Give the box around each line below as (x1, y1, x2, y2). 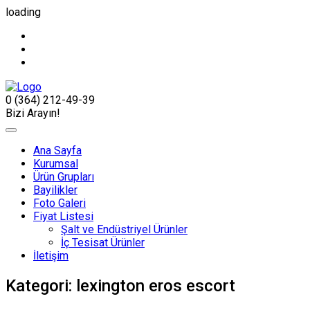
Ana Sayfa (33, 144, 82, 157)
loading (6, 6, 41, 19)
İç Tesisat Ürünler (61, 236, 145, 249)
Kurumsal (33, 157, 78, 170)
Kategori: (6, 275, 76, 295)
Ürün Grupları (33, 170, 94, 183)
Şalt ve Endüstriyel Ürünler (61, 223, 188, 236)
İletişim (33, 249, 69, 262)
